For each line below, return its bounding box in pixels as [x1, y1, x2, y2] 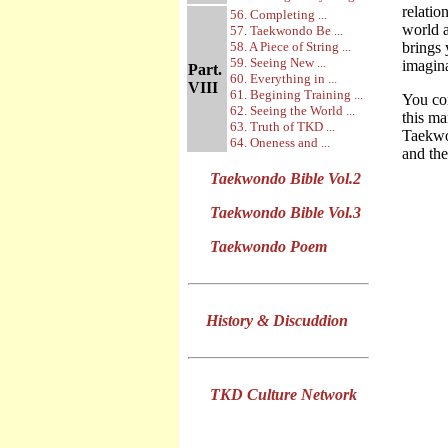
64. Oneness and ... [230, 135, 330, 150]
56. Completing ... [230, 7, 327, 22]
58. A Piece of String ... [230, 39, 351, 54]
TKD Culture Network [210, 386, 357, 403]
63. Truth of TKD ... [230, 119, 335, 134]
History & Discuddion [206, 312, 348, 329]
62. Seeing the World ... [230, 103, 355, 118]
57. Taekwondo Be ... [230, 23, 343, 38]
